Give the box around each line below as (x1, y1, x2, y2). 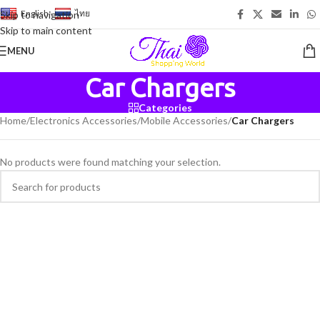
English (21, 8, 49, 19)
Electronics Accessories (30, 114, 137, 126)
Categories (138, 101, 192, 114)
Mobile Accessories (141, 114, 228, 126)
